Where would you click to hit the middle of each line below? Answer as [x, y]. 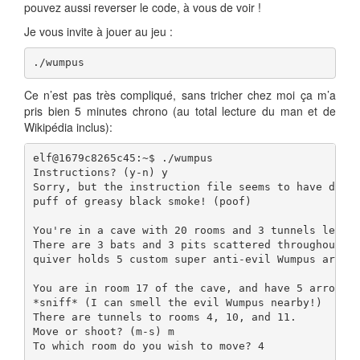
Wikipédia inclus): [68, 127]
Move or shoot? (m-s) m [103, 332]
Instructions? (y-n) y [100, 173]
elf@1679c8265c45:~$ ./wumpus [126, 158]
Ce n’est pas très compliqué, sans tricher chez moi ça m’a [180, 94]
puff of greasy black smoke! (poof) [142, 202]
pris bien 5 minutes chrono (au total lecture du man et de [180, 110]
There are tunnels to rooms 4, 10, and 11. [164, 317]
